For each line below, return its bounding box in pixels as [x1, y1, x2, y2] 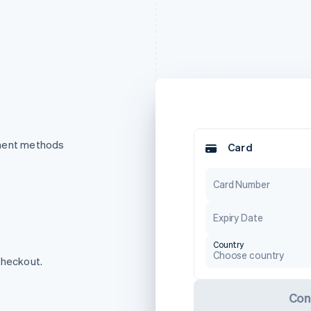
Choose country [213, 249, 285, 261]
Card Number [213, 178, 270, 190]
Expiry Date [213, 211, 263, 224]
